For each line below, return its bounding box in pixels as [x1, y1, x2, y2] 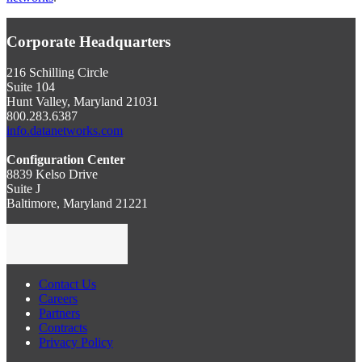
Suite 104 [6, 80, 55, 95]
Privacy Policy [39, 335, 113, 350]
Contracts [39, 321, 87, 335]
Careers [39, 292, 78, 306]
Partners [39, 306, 80, 321]
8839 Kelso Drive [6, 167, 98, 182]
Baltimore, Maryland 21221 [6, 196, 148, 211]
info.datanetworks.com [6, 124, 123, 138]
